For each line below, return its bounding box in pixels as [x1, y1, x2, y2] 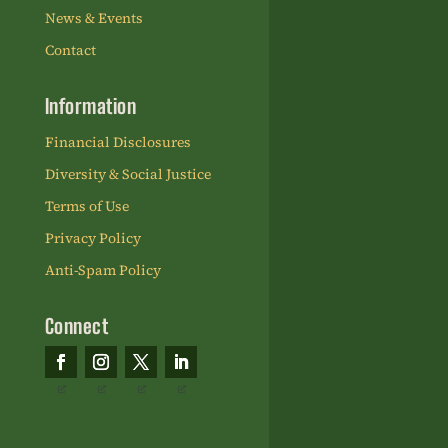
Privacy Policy [44, 228, 141, 249]
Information [44, 94, 137, 119]
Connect [44, 314, 109, 339]
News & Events [44, 8, 143, 29]
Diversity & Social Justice [44, 164, 211, 185]
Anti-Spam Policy [44, 260, 161, 281]
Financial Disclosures [44, 132, 191, 153]
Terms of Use [44, 196, 129, 217]
